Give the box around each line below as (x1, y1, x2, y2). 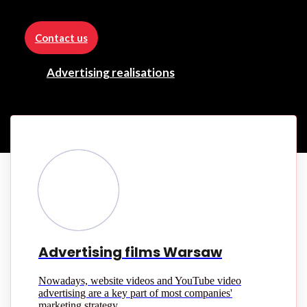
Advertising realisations (46, 64, 175, 79)
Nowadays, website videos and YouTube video (38, 275, 241, 287)
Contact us (34, 31, 88, 44)
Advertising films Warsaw (38, 243, 222, 262)
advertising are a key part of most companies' (38, 287, 232, 299)
